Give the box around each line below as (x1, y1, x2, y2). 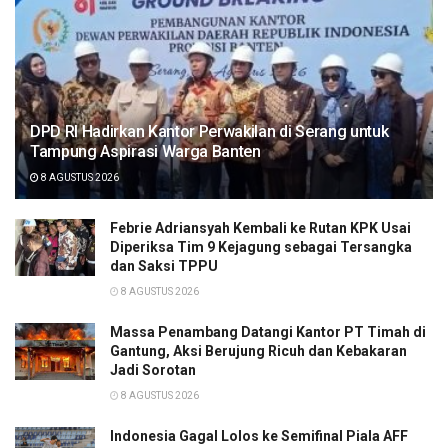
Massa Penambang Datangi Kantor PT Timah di (110, 323, 426, 340)
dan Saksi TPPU (110, 257, 218, 274)
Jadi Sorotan (110, 361, 196, 378)
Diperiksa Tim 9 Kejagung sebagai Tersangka (110, 238, 412, 255)
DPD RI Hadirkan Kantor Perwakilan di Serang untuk (30, 121, 389, 141)
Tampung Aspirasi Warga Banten (30, 141, 261, 161)
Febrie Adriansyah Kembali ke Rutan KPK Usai (110, 219, 411, 236)
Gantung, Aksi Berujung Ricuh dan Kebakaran (110, 342, 407, 359)
